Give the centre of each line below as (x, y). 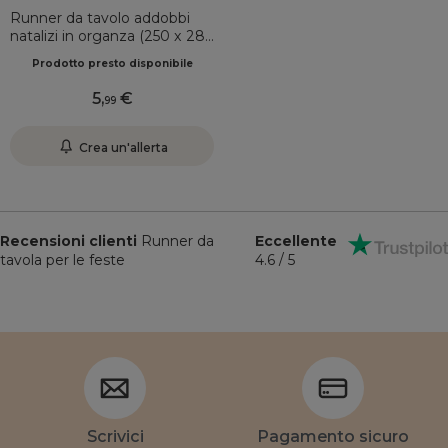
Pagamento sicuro (333, 436)
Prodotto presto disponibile (112, 63)
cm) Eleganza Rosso (81, 54)
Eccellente (295, 241)
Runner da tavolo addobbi (100, 18)
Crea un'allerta (123, 147)
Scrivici (115, 436)
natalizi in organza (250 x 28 (107, 36)
